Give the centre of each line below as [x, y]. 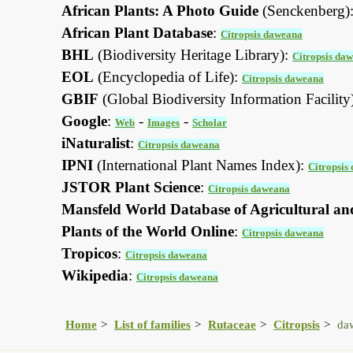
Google [84, 121]
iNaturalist [96, 143]
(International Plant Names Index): [201, 165]
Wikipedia [95, 276]
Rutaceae [232, 325]
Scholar [210, 123]
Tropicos [89, 254]
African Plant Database [137, 33]
